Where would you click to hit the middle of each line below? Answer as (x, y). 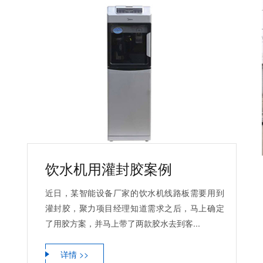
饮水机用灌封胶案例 (108, 168)
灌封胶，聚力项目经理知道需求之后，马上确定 (134, 208)
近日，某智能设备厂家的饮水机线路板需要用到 (134, 192)
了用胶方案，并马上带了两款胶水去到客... (122, 223)
